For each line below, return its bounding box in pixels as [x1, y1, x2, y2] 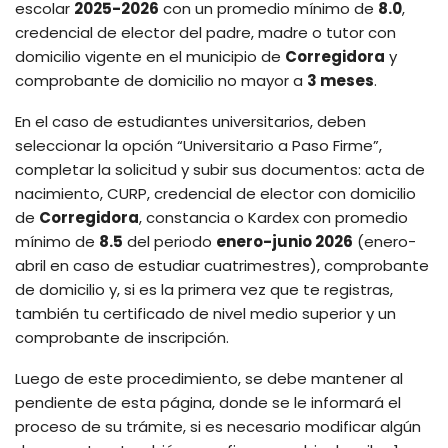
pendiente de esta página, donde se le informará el [15, 391, 401, 413]
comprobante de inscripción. [15, 326, 229, 348]
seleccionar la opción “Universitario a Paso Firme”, [15, 134, 382, 156]
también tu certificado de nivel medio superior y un [15, 302, 396, 324]
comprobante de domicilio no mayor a [15, 69, 307, 91]
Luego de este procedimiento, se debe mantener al [15, 367, 403, 389]
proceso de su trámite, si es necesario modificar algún [15, 415, 421, 437]
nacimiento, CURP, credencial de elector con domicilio [15, 182, 416, 204]
